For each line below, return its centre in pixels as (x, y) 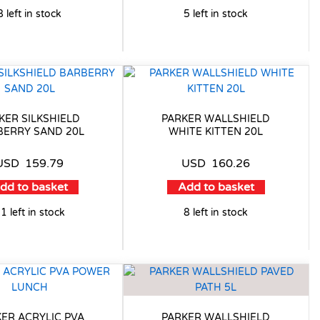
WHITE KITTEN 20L (216, 132)
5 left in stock (216, 14)
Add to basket (216, 187)
